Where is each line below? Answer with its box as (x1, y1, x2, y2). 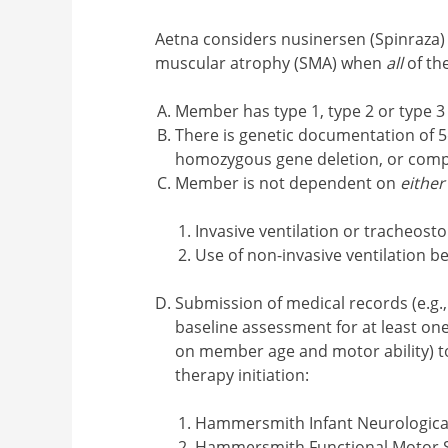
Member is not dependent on (175, 171, 401, 194)
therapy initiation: (175, 363, 310, 386)
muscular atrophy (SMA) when (155, 51, 387, 74)
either (400, 171, 446, 194)
